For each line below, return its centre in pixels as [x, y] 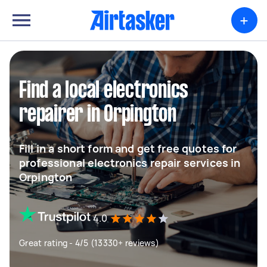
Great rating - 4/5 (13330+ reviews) [89, 243]
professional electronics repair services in [130, 163]
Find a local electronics [104, 91]
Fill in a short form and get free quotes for [128, 148]
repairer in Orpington [98, 115]
